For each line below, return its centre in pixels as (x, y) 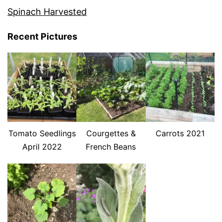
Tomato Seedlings (42, 133)
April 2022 (42, 146)
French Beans (111, 146)
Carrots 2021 (180, 133)
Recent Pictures (42, 37)
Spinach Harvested (47, 12)
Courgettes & (111, 133)
